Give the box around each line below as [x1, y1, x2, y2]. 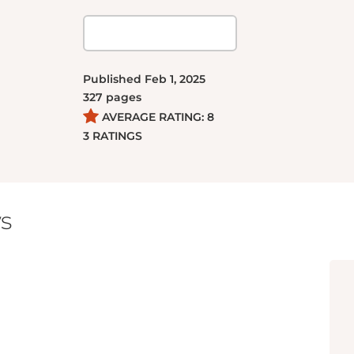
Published [83, 72, 145, 86]
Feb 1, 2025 [145, 72, 205, 86]
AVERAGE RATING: [99, 110, 207, 124]
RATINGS [92, 129, 142, 143]
